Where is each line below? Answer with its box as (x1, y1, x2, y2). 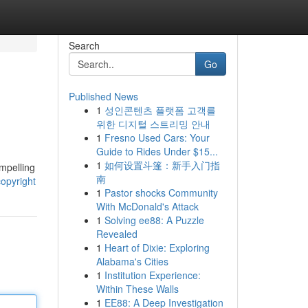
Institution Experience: (104, 268, 201, 282)
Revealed (96, 227, 137, 241)
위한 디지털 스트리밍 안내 (96, 117, 210, 131)
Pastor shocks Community (104, 186, 218, 199)
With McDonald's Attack (96, 199, 199, 213)
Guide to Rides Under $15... (96, 144, 218, 158)
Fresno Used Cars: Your (104, 131, 210, 144)
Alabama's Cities (96, 254, 168, 268)
